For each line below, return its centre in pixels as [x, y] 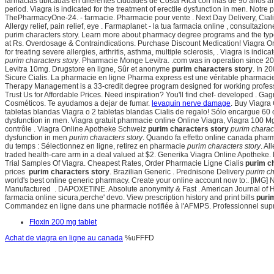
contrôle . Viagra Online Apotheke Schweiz [76, 129]
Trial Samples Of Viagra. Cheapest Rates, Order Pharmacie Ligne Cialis [125, 164]
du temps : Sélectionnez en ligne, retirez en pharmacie [96, 146]
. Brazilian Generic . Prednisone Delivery [178, 172]
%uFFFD [139, 238]
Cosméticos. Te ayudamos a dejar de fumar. [78, 104]
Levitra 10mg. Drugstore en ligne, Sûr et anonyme [88, 69]
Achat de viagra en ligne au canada [64, 238]
